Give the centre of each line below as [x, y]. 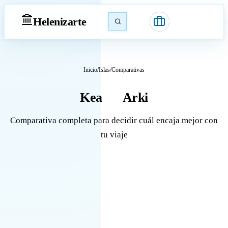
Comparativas [128, 70]
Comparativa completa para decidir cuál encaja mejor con [114, 120]
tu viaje [114, 135]
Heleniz [50, 21]
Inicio [90, 70]
